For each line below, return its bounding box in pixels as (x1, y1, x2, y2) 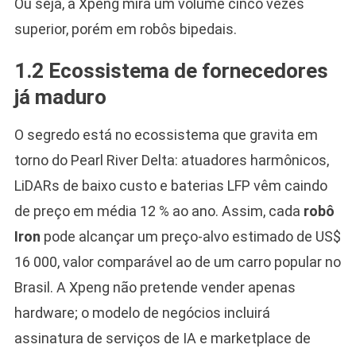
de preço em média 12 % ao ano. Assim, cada (14, 202, 304, 219)
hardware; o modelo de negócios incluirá (14, 304, 270, 321)
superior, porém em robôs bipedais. (14, 20, 237, 37)
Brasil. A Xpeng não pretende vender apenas (14, 278, 296, 296)
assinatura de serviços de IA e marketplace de (14, 329, 311, 346)
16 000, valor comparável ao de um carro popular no (14, 253, 341, 270)
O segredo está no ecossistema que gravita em (14, 126, 318, 143)
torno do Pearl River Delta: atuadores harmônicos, (14, 151, 329, 168)
